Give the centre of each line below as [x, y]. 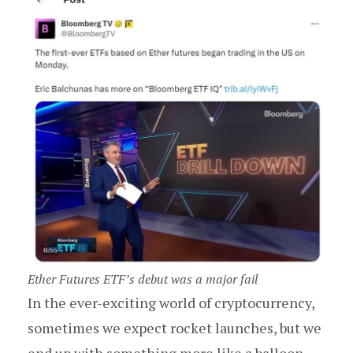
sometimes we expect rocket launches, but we [175, 328]
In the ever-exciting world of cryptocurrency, [171, 303]
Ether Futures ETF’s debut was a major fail [143, 279]
